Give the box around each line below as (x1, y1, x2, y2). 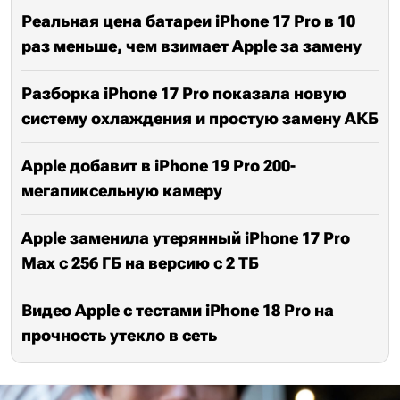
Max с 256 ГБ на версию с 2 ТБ (21, 254, 259, 272)
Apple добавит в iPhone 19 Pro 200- (21, 156, 296, 175)
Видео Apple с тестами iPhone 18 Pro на (21, 301, 334, 320)
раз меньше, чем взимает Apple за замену (21, 37, 362, 55)
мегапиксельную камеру (21, 181, 222, 200)
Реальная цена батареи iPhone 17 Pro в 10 (21, 12, 355, 30)
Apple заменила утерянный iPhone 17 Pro (21, 229, 350, 247)
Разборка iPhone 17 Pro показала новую (21, 84, 346, 103)
